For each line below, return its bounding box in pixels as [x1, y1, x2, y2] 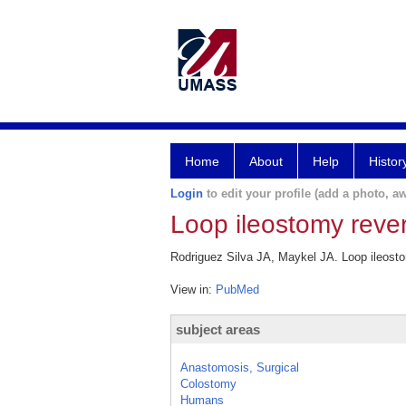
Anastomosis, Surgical [180, 361, 299, 374]
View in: [170, 283, 216, 296]
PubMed [216, 283, 259, 296]
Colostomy [180, 377, 237, 391]
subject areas [176, 322, 260, 337]
